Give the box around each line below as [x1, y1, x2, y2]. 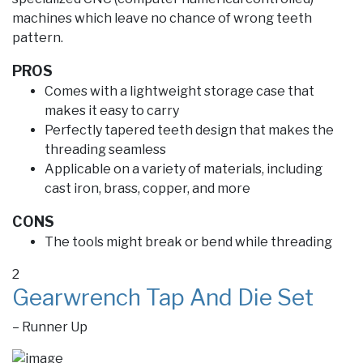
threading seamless [45, 142, 166, 158]
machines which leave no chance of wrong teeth [12, 11, 312, 27]
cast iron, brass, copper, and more [45, 181, 250, 197]
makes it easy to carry [45, 103, 179, 119]
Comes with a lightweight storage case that [45, 83, 314, 100]
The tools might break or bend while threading [45, 234, 332, 250]
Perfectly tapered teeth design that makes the [45, 122, 334, 139]
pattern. [12, 30, 63, 46]
